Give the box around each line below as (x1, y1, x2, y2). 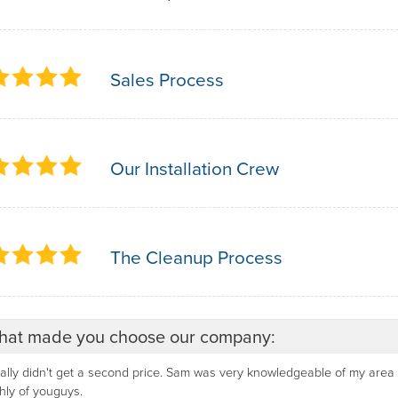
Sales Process (110, 67, 224, 92)
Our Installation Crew (110, 155, 279, 181)
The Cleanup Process (110, 244, 283, 270)
